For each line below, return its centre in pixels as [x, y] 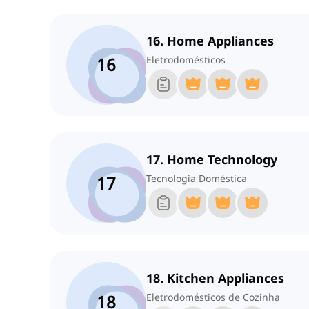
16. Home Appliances [210, 41]
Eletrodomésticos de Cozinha [213, 297]
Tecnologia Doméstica [197, 179]
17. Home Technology [212, 160]
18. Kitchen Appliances [215, 278]
